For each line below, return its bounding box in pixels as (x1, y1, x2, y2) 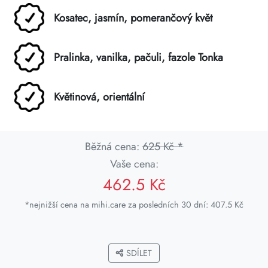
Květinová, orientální (54, 89, 145, 105)
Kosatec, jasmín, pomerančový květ (54, 10, 212, 26)
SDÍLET (124, 247, 152, 260)
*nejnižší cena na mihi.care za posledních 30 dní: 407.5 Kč (25, 199, 243, 211)
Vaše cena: (109, 156, 159, 172)
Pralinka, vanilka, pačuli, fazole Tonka (54, 49, 223, 65)
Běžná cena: (84, 139, 142, 155)
